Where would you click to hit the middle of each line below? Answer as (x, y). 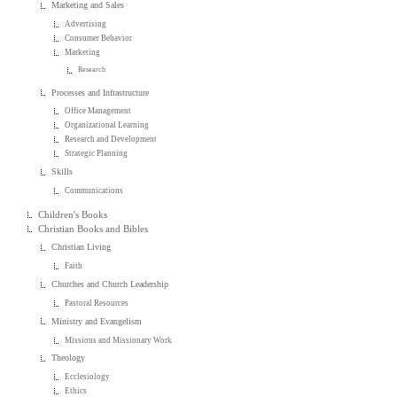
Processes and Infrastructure (101, 92)
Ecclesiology (88, 377)
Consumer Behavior (99, 38)
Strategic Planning (97, 154)
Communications (94, 191)
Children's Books (73, 214)
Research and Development (111, 140)
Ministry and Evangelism (97, 321)
